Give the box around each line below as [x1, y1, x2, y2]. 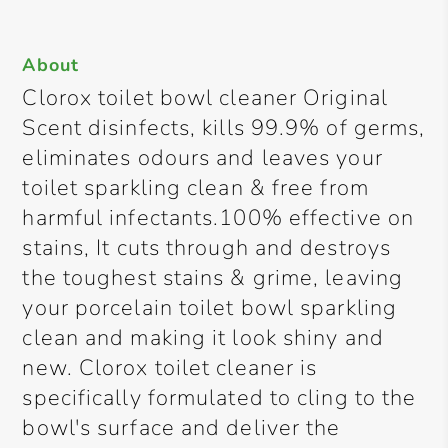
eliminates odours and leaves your [22, 143, 383, 173]
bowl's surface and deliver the [22, 413, 341, 443]
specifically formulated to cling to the [22, 383, 417, 413]
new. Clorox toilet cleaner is [22, 353, 318, 383]
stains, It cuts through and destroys [22, 233, 392, 263]
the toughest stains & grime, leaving [22, 263, 404, 293]
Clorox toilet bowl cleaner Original [22, 83, 388, 113]
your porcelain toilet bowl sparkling [22, 293, 398, 323]
